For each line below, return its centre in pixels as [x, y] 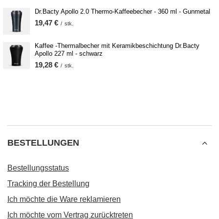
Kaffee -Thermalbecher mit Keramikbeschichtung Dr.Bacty [117, 46]
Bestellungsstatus [38, 168]
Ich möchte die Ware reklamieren [64, 199]
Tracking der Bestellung [48, 184]
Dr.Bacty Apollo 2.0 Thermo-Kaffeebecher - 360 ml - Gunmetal [122, 12]
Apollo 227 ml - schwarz [69, 54]
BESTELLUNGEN [43, 143]
